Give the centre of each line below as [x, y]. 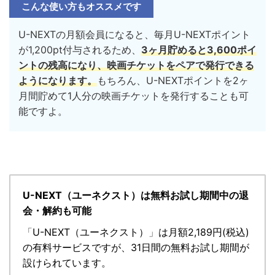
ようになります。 [58, 80]
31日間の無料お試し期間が [190, 247]
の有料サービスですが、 [77, 247]
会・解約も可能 [57, 210]
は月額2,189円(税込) [204, 232]
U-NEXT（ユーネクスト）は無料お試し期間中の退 [136, 195]
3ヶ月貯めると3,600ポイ [199, 49]
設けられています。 [67, 262]
